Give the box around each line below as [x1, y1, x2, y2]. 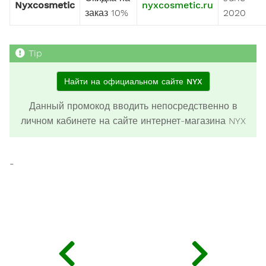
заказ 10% [85, 7, 128, 18]
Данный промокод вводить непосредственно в [28, 100, 237, 112]
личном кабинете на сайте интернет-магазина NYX [20, 115, 246, 126]
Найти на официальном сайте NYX [64, 76, 202, 86]
